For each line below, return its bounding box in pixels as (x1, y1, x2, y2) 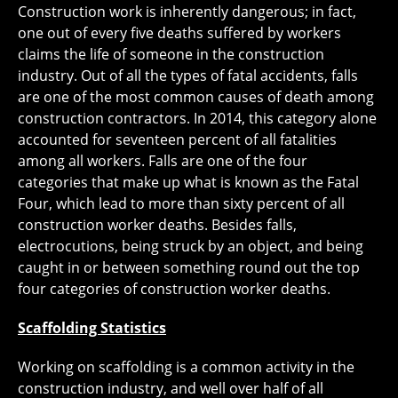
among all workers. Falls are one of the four (18, 151, 307, 171)
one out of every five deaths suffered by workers (18, 23, 341, 44)
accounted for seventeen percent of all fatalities (18, 130, 337, 150)
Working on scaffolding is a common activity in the (18, 357, 354, 378)
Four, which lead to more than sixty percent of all (18, 194, 345, 214)
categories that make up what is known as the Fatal (18, 172, 359, 193)
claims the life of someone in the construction (18, 44, 324, 65)
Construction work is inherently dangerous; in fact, (18, 2, 356, 22)
